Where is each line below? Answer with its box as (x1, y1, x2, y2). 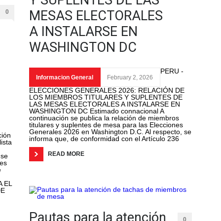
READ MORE (48, 150, 84, 158)
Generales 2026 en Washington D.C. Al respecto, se (29, 128, 191, 136)
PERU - (160, 67, 184, 75)
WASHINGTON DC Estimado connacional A (29, 107, 164, 115)
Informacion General (36, 74, 93, 81)
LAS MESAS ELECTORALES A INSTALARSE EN (29, 100, 180, 109)
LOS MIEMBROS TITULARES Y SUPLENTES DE (29, 93, 183, 102)
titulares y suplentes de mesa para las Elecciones (29, 121, 183, 129)
